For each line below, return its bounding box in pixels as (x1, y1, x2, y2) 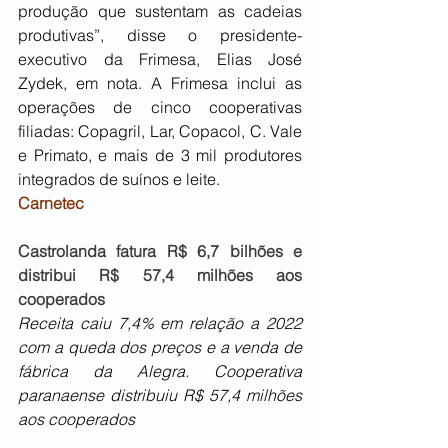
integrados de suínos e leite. (18, 169, 220, 190)
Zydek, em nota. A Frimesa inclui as (18, 73, 302, 94)
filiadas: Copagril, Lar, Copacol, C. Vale (18, 121, 302, 142)
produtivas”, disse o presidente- (18, 25, 302, 46)
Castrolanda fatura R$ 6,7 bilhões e (18, 241, 302, 262)
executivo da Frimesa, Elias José (18, 49, 302, 70)
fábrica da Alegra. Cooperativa (18, 361, 302, 382)
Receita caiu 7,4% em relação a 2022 (18, 313, 302, 334)
